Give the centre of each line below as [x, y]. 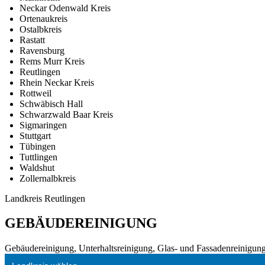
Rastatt [32, 40]
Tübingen [38, 146]
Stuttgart [35, 135]
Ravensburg [42, 50]
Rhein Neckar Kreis [57, 82]
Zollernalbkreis [48, 178]
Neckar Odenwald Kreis [65, 8]
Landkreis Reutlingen [45, 198]
